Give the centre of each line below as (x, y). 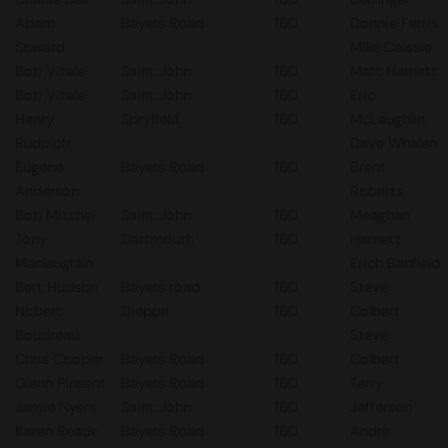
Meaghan (380, 215)
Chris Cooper (59, 359)
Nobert (38, 311)
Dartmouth (157, 239)
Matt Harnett (393, 71)
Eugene (39, 167)
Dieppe (145, 311)
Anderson (47, 191)
